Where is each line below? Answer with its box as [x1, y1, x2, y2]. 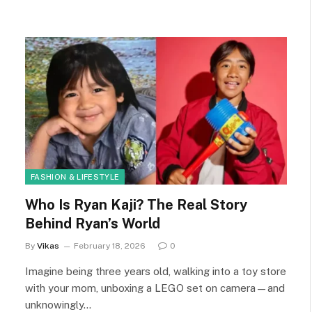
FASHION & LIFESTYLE [31, 172, 120, 181]
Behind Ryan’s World [25, 214, 160, 232]
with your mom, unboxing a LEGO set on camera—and [25, 281, 285, 294]
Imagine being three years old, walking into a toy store [25, 265, 286, 277]
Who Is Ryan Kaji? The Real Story [25, 196, 247, 213]
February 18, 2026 [74, 240, 146, 251]
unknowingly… [25, 298, 91, 311]
